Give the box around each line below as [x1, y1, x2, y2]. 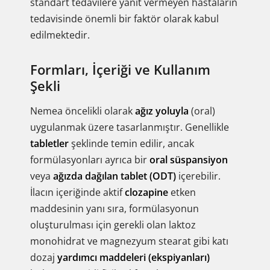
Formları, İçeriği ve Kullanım [30, 60, 210, 78]
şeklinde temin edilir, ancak [69, 137, 194, 150]
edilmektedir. [30, 28, 90, 42]
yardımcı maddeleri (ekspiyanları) [57, 251, 210, 264]
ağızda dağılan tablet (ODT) [53, 169, 176, 183]
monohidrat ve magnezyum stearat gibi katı [30, 234, 228, 248]
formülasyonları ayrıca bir [30, 153, 149, 166]
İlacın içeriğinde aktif [30, 186, 125, 199]
